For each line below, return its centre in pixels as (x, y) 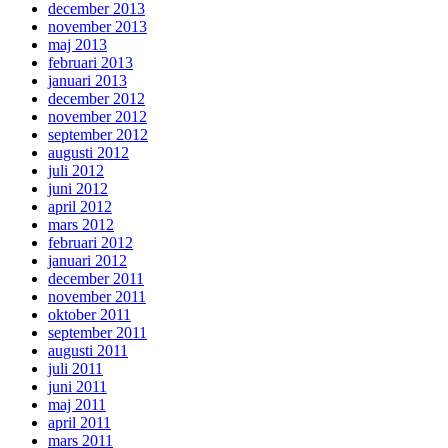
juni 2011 (77, 387)
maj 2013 (77, 45)
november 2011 (97, 297)
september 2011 (97, 333)
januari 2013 (87, 81)
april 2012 (80, 207)
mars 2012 (81, 225)
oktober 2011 (89, 315)
